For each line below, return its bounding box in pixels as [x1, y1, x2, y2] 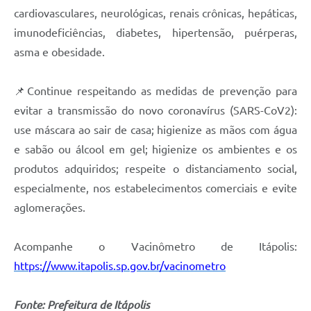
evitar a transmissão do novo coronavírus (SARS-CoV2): [14, 104, 297, 117]
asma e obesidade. [14, 46, 105, 59]
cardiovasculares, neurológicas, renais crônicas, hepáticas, [14, 7, 297, 20]
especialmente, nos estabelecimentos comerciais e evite [14, 182, 297, 195]
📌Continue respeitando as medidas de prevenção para [14, 85, 297, 98]
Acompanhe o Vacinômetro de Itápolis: [14, 240, 297, 253]
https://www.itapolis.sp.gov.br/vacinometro [14, 260, 226, 273]
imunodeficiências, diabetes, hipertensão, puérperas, [14, 26, 297, 40]
